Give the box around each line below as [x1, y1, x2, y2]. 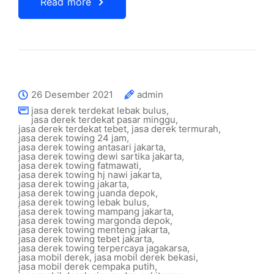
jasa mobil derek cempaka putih [18, 261, 155, 272]
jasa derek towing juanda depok [18, 187, 155, 199]
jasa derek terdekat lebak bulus [31, 105, 166, 116]
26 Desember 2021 [31, 89, 113, 100]
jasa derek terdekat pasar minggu [31, 114, 176, 125]
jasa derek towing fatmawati [18, 160, 139, 171]
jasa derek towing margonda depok [18, 215, 170, 226]
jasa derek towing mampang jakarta [18, 206, 171, 217]
